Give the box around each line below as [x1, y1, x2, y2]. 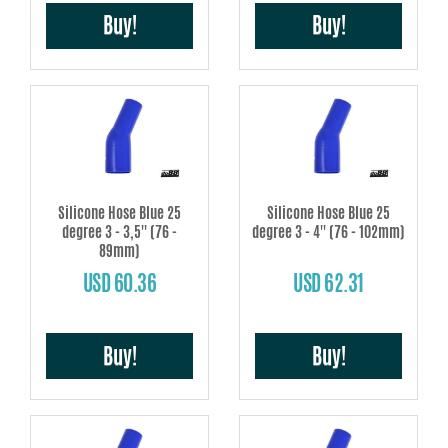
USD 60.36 [82, 268, 157, 299]
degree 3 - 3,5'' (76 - [62, 221, 177, 243]
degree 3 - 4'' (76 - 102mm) [252, 221, 405, 243]
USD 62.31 [293, 268, 364, 299]
